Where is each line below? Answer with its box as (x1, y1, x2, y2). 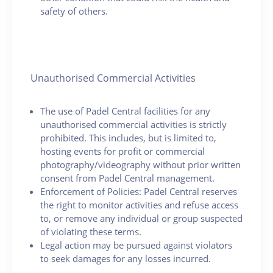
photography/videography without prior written (40, 158, 241, 171)
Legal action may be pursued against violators (40, 238, 232, 251)
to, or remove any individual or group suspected (40, 211, 243, 224)
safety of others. (40, 4, 108, 17)
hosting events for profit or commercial (40, 144, 205, 157)
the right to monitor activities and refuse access (40, 198, 238, 211)
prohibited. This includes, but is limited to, (40, 131, 216, 144)
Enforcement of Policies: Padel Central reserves (40, 185, 237, 197)
